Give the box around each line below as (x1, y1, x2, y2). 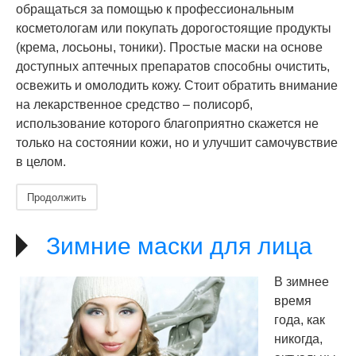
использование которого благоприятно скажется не (16, 117, 319, 130)
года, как (274, 313, 325, 327)
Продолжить (27, 189, 87, 204)
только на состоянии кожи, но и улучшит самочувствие (16, 136, 338, 149)
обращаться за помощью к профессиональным (16, 2, 294, 16)
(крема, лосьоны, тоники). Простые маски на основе (16, 41, 323, 54)
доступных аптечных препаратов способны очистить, (16, 60, 330, 73)
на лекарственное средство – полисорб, (16, 98, 253, 111)
